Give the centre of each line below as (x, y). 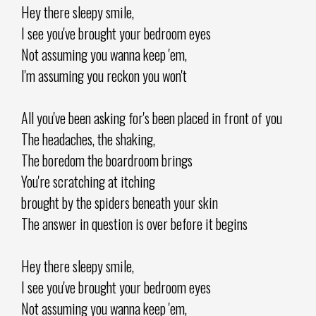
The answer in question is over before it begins (134, 223)
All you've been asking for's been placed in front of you (152, 117)
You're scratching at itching (88, 181)
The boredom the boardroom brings (107, 160)
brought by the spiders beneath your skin (120, 202)
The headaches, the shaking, (88, 139)
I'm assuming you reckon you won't (104, 75)
